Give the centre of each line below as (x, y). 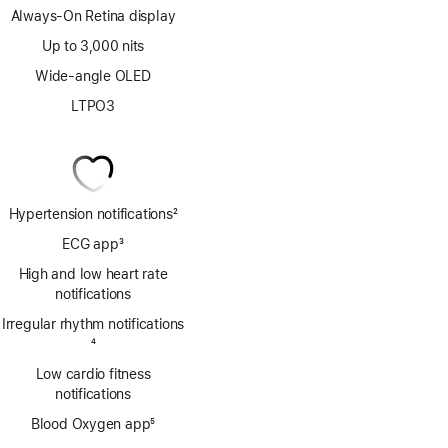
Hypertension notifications (90, 214)
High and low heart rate (93, 274)
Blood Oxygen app (90, 424)
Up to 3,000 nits (93, 46)
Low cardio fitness (93, 374)
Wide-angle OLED (93, 76)
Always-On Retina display (93, 16)
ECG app (90, 244)
